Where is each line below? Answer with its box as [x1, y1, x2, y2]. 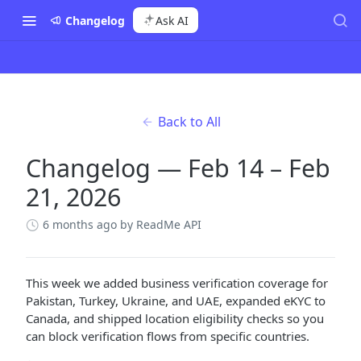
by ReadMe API [120, 217, 201, 232]
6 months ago [43, 217, 117, 232]
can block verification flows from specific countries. [26, 328, 309, 344]
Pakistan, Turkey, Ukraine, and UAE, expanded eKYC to [26, 293, 326, 309]
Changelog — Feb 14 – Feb [26, 151, 330, 185]
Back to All [157, 113, 221, 131]
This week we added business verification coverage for [26, 275, 328, 291]
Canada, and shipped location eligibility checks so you [26, 310, 324, 326]
